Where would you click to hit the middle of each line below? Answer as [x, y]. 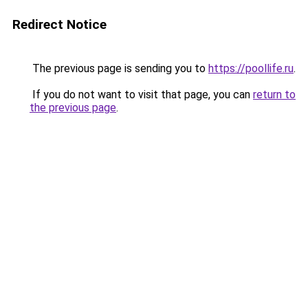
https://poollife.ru [251, 68]
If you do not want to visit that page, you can [141, 95]
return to [274, 95]
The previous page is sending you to [119, 68]
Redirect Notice [59, 24]
